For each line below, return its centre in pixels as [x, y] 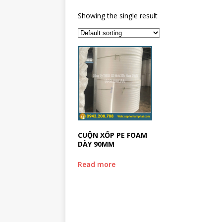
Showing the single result [118, 16]
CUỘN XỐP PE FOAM [112, 135]
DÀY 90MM [96, 144]
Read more [97, 164]
